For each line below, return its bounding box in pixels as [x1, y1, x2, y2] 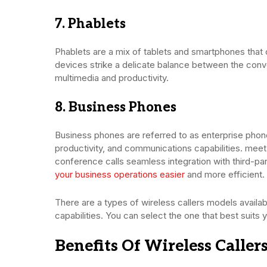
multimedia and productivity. [55, 72, 169, 83]
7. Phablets [55, 15, 126, 32]
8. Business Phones [55, 99, 176, 115]
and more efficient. [185, 168, 265, 180]
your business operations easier [55, 168, 185, 180]
